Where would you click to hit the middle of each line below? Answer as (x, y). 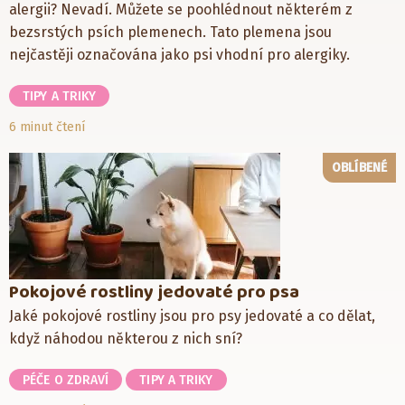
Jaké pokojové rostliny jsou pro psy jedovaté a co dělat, (192, 316)
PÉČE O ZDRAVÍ (66, 380)
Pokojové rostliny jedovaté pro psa (154, 292)
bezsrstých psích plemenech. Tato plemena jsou (170, 32)
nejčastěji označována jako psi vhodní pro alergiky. (179, 54)
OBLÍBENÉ (359, 167)
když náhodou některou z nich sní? (126, 338)
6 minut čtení (47, 127)
